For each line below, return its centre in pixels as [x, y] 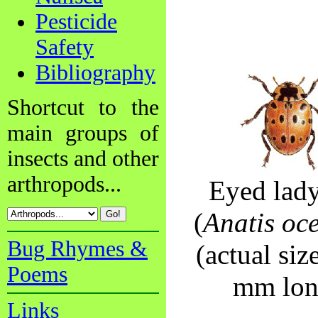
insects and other [83, 158]
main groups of [83, 133]
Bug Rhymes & [77, 249]
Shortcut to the [83, 107]
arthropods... [64, 184]
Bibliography [95, 72]
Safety [65, 47]
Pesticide [76, 21]
